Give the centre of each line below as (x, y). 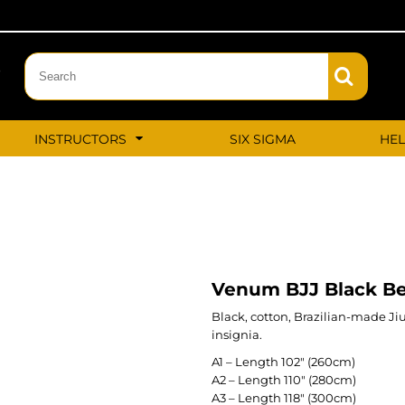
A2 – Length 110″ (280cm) (284, 379)
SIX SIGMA (263, 139)
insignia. (237, 334)
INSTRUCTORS (83, 139)
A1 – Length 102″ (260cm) (283, 361)
